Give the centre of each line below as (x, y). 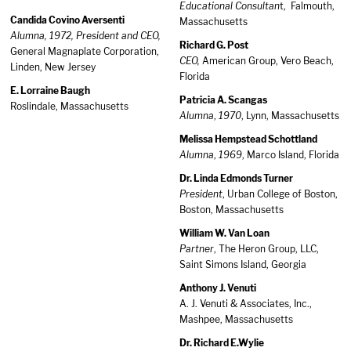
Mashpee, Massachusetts (236, 319)
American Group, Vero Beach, (267, 61)
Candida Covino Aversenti (67, 20)
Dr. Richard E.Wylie (222, 343)
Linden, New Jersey (53, 67)
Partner (197, 249)
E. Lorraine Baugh (50, 90)
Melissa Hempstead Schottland (248, 139)
